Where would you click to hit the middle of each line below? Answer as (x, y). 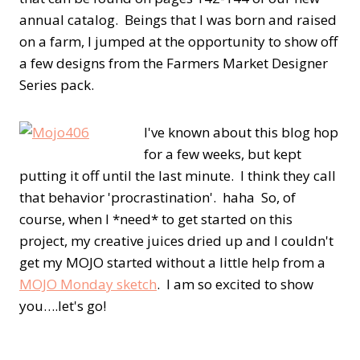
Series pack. (58, 85)
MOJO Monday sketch (88, 284)
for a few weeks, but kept (223, 154)
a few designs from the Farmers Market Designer (174, 63)
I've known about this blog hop (241, 133)
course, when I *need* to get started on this (156, 219)
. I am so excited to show (235, 284)
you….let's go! (63, 306)
